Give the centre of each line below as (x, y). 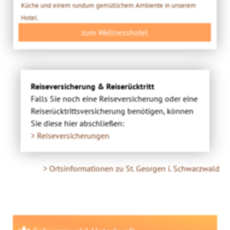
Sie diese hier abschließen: (78, 123)
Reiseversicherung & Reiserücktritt (93, 86)
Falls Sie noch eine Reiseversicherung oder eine (114, 98)
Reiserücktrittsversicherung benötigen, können (112, 111)
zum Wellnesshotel (115, 32)
